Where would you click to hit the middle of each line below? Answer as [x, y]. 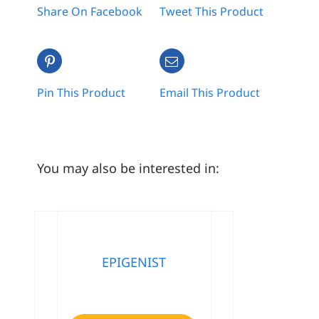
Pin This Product [82, 93]
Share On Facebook [90, 12]
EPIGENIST [134, 262]
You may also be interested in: [129, 168]
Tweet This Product [211, 12]
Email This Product [209, 93]
